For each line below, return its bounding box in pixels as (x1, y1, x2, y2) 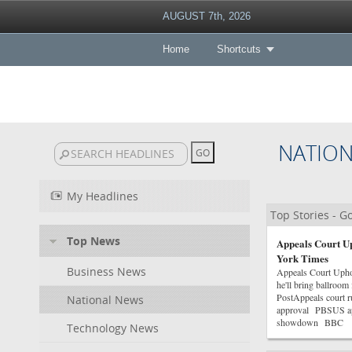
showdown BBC (276, 316, 343, 328)
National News (67, 292, 144, 307)
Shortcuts (216, 43, 261, 55)
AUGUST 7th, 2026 (162, 10, 251, 22)
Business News (67, 264, 146, 279)
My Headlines (67, 189, 138, 203)
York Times (276, 251, 328, 266)
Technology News (67, 321, 159, 335)
